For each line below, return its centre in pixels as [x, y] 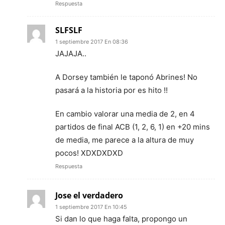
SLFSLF [69, 30]
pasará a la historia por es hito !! [111, 90]
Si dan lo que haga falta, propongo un [121, 219]
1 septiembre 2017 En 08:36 [92, 42]
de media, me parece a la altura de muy [125, 140]
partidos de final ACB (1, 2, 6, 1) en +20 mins [133, 127]
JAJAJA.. [71, 54]
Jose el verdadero [89, 196]
